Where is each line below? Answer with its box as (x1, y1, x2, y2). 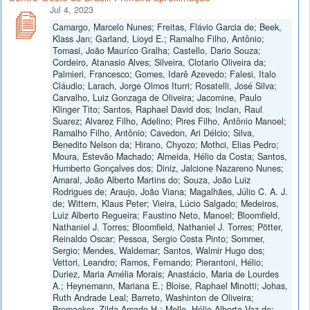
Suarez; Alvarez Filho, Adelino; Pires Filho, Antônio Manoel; (53, 114, 286, 127)
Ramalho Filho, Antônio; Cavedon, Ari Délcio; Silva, (53, 126, 255, 139)
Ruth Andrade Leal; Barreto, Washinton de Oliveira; (53, 291, 254, 304)
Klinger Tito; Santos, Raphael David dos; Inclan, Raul (53, 102, 262, 116)
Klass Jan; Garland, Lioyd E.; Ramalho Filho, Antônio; (53, 32, 264, 45)
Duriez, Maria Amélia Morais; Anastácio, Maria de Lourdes (53, 267, 279, 280)
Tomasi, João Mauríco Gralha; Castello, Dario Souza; (53, 44, 261, 57)
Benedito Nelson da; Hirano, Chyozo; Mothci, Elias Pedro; (53, 138, 279, 151)
